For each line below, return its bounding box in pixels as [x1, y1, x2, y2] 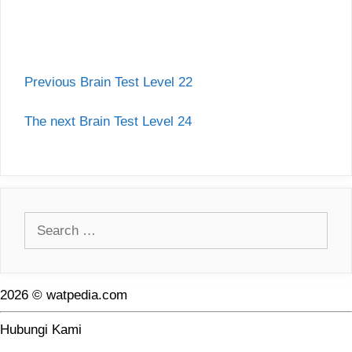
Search [24, 213, 65, 229]
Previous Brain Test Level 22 [24, 74, 192, 90]
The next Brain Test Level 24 [24, 114, 192, 130]
